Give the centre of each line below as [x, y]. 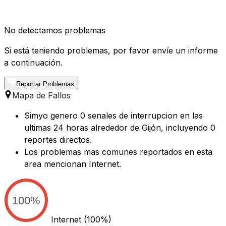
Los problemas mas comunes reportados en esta [118, 152]
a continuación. [33, 63]
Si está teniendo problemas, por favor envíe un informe [111, 51]
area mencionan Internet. [73, 164]
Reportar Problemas [45, 84]
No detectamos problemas [55, 31]
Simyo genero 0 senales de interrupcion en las [114, 116]
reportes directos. [58, 140]
